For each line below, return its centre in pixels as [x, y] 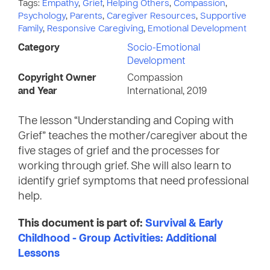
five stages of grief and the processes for [119, 152]
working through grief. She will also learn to [125, 167]
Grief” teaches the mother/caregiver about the [133, 137]
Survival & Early [184, 224]
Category [39, 48]
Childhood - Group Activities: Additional [117, 239]
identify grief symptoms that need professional [133, 182]
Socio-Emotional [164, 48]
